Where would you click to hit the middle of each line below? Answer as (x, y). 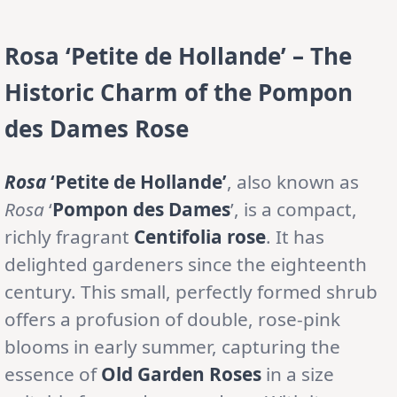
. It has (295, 236)
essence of (53, 374)
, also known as (293, 181)
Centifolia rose (200, 236)
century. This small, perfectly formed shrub (191, 291)
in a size (298, 374)
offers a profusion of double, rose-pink (172, 319)
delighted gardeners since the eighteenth (186, 264)
